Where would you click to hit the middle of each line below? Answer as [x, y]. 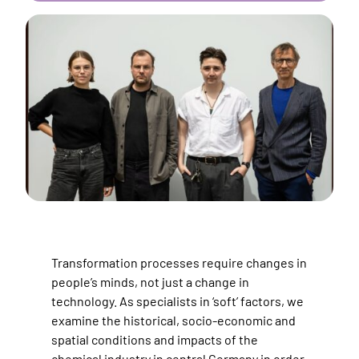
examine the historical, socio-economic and [173, 321]
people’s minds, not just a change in [150, 282]
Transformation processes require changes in [179, 263]
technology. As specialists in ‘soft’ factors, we [177, 301]
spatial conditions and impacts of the [155, 340]
